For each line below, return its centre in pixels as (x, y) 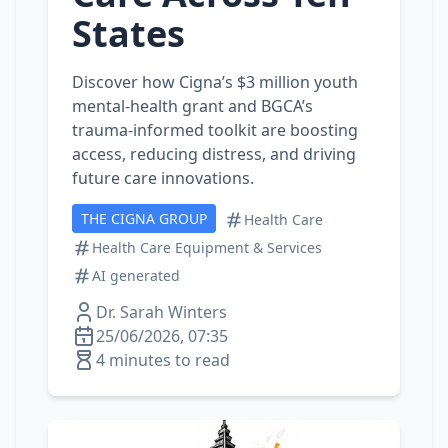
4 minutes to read (163, 360)
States (128, 33)
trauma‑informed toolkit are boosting (215, 130)
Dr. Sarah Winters (161, 312)
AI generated (136, 275)
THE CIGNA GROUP (144, 218)
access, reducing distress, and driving (214, 154)
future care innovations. (163, 178)
